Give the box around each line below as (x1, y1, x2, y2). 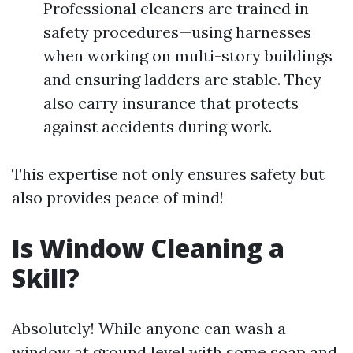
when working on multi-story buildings (43, 45, 333, 65)
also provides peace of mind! (12, 187, 224, 207)
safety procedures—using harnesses (43, 21, 311, 42)
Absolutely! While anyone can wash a (12, 318, 286, 338)
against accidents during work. (43, 116, 272, 136)
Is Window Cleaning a (12, 230, 284, 265)
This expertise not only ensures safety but (12, 163, 325, 184)
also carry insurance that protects (43, 92, 299, 113)
